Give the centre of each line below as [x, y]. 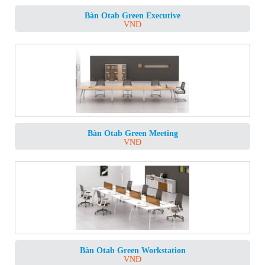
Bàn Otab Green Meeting [132, 133]
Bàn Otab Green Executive [132, 16]
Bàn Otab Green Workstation [132, 251]
